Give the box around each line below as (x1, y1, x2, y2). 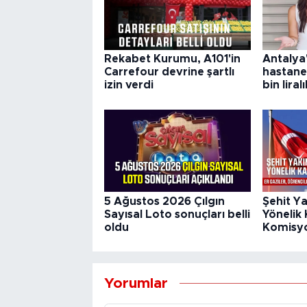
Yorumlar (103, 276, 168, 291)
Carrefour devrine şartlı (103, 66, 234, 78)
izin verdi (103, 79, 153, 91)
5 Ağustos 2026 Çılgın (103, 195, 225, 207)
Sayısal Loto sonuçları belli (103, 208, 250, 220)
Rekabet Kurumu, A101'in (103, 53, 241, 65)
